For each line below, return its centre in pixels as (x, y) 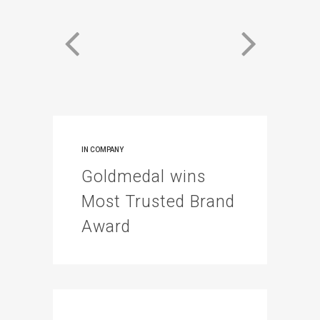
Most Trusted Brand (158, 202)
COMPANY (107, 150)
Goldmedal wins (144, 177)
